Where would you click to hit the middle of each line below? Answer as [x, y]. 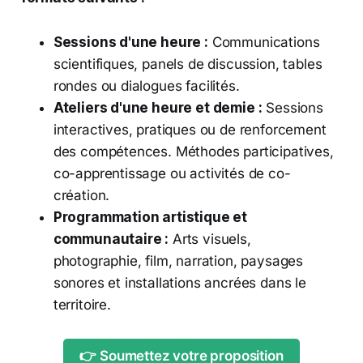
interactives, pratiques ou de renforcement [190, 130]
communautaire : [111, 239]
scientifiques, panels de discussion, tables [188, 64]
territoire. [82, 305]
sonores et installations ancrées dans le [179, 283]
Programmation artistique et [150, 218]
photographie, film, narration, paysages [178, 261]
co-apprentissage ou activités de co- [172, 174]
